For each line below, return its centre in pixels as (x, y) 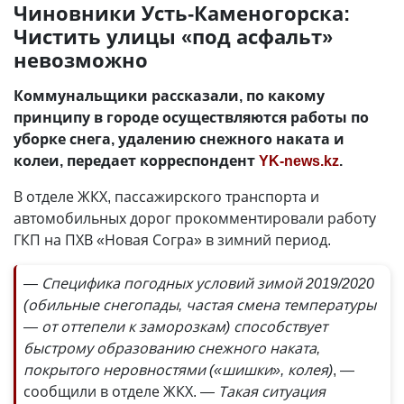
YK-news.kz (299, 161)
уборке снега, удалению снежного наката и (179, 139)
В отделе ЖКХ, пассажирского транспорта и (166, 197)
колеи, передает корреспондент (136, 161)
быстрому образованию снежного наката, (172, 348)
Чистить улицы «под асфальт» (173, 36)
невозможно (81, 60)
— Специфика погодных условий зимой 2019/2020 (199, 283)
